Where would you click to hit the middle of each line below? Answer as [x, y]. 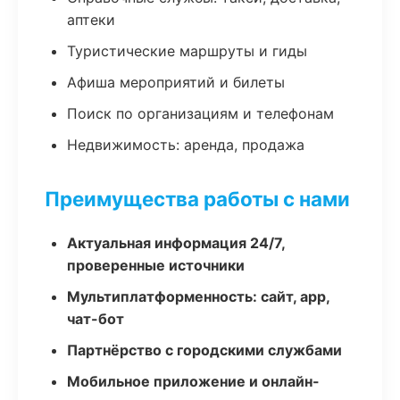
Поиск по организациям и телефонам [200, 113]
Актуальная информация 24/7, [176, 243]
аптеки [91, 20]
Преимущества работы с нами [197, 199]
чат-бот [96, 319]
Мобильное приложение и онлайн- [193, 381]
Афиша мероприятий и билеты [176, 82]
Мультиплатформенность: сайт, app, [198, 296]
